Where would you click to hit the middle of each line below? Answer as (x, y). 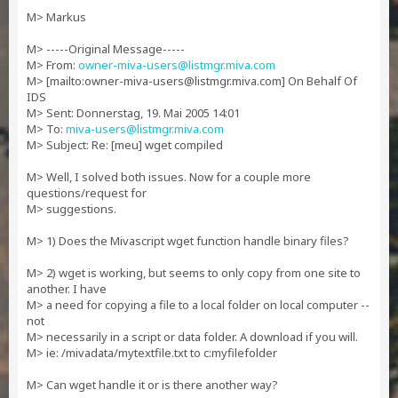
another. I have (67, 289)
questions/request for (87, 193)
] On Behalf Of (319, 81)
